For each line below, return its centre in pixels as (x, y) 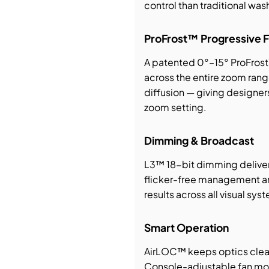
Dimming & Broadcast (199, 141)
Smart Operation (186, 228)
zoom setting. (175, 107)
